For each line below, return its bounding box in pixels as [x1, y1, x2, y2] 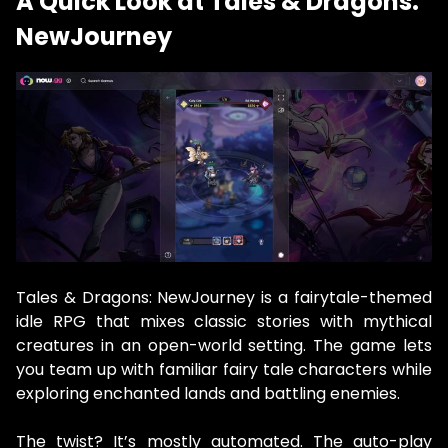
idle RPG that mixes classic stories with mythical [16, 310, 432, 334]
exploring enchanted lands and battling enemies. [16, 382, 400, 406]
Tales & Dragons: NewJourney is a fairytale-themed [16, 286, 432, 310]
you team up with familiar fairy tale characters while [16, 358, 432, 382]
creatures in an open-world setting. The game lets [16, 334, 432, 358]
